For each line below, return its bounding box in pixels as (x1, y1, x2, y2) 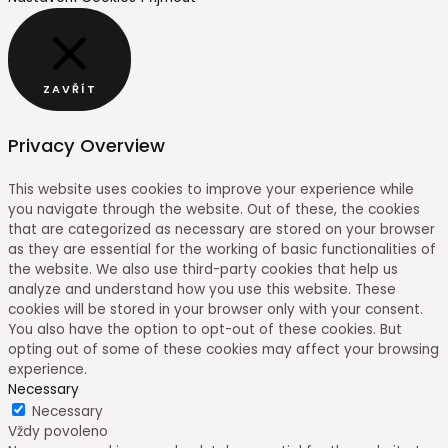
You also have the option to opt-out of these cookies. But (8, 320, 402, 340)
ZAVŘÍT (42, 81, 97, 97)
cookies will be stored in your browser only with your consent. (8, 300, 423, 320)
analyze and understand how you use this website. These (8, 280, 396, 300)
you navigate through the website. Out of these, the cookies (8, 200, 420, 220)
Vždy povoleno (8, 422, 108, 442)
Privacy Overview (8, 133, 165, 159)
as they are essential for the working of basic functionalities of (8, 240, 436, 260)
